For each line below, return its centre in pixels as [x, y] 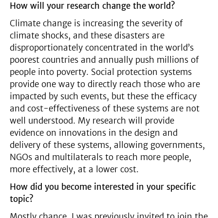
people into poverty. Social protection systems [101, 72]
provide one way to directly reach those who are [105, 84]
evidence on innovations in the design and [94, 133]
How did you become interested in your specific [103, 187]
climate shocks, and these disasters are [87, 36]
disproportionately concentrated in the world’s [102, 48]
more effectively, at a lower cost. [74, 169]
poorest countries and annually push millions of [104, 60]
